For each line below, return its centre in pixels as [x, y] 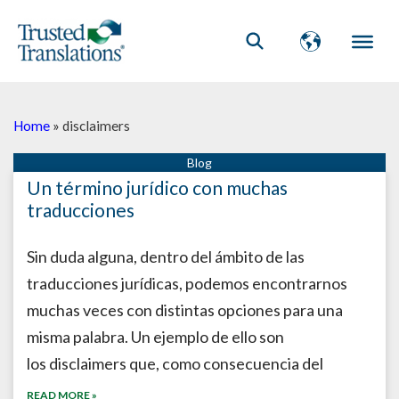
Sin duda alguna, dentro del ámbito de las [166, 256]
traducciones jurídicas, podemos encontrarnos [187, 283]
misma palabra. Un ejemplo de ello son [155, 337]
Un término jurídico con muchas [157, 187]
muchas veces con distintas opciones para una [185, 310]
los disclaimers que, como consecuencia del [175, 363]
